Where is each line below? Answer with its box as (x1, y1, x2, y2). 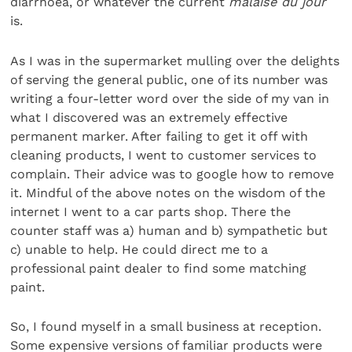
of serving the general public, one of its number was (10, 71, 328, 87)
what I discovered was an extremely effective (10, 109, 288, 125)
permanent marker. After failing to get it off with (10, 128, 309, 144)
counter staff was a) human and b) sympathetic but (10, 222, 328, 238)
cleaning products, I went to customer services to (10, 147, 317, 163)
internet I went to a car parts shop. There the (10, 203, 291, 219)
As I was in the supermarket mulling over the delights (10, 53, 340, 68)
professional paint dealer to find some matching (10, 260, 307, 276)
